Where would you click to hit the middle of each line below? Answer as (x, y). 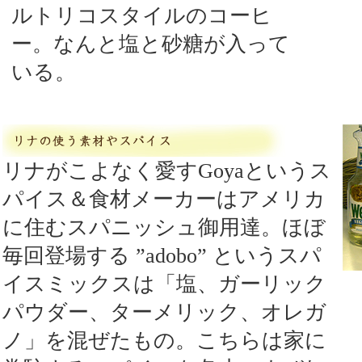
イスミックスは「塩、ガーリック (164, 284)
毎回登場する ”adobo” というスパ (162, 256)
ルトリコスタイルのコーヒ (142, 16)
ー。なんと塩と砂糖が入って (151, 44)
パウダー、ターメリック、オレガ (164, 312)
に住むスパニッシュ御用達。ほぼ (164, 227)
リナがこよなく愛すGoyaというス (167, 171)
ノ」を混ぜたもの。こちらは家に (164, 341)
